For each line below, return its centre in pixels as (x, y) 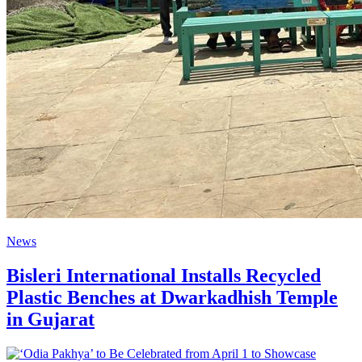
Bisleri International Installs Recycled (164, 276)
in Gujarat (51, 320)
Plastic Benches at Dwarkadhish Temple (172, 298)
